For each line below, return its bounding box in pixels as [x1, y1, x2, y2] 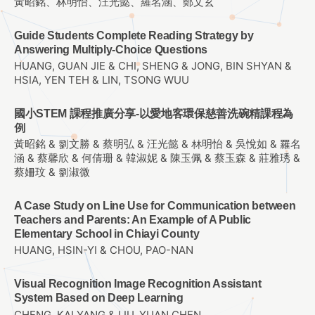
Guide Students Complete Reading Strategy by [14, 29, 254, 41]
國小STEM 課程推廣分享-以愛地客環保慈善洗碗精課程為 [14, 107, 294, 120]
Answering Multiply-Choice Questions [14, 43, 207, 56]
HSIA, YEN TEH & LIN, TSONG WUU [14, 73, 189, 86]
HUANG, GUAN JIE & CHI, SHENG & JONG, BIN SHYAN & [14, 59, 292, 72]
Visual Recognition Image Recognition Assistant [14, 278, 262, 290]
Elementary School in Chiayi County [14, 228, 200, 240]
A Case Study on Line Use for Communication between [14, 200, 296, 212]
